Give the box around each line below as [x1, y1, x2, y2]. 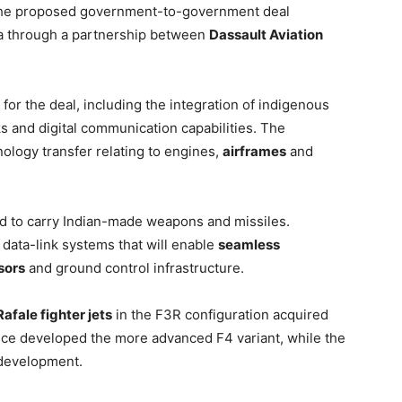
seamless [218, 236, 280, 253]
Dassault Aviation [209, 26, 323, 43]
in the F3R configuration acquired [112, 306, 328, 323]
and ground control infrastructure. [25, 259, 244, 276]
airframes [223, 143, 286, 160]
